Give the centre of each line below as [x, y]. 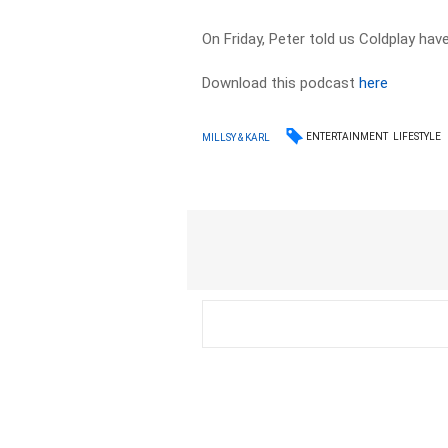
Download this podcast [281, 83]
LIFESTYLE [417, 136]
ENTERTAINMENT [347, 136]
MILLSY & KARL [236, 137]
